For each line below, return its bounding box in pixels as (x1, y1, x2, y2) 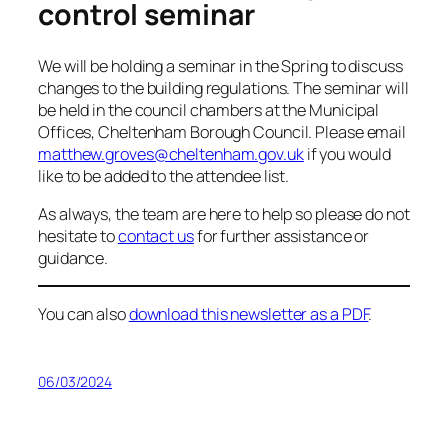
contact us (117, 224, 194, 247)
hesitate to (38, 224, 118, 247)
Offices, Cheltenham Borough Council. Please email (38, 120, 407, 143)
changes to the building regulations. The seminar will (38, 76, 409, 99)
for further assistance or (193, 224, 370, 247)
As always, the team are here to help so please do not (38, 202, 410, 225)
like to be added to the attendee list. (38, 164, 290, 187)
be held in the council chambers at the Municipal (38, 98, 380, 121)
